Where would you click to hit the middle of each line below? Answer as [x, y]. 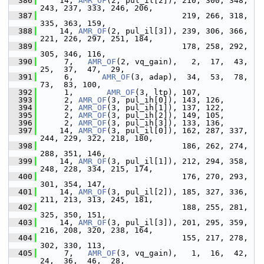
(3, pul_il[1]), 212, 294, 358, [177, 161]
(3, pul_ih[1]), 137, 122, [166, 108]
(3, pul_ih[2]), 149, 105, [166, 115]
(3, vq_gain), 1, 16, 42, [182, 253]
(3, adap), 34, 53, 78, [189, 77]
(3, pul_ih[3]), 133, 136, [166, 123]
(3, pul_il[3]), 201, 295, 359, [177, 222]
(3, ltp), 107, [168, 92]
